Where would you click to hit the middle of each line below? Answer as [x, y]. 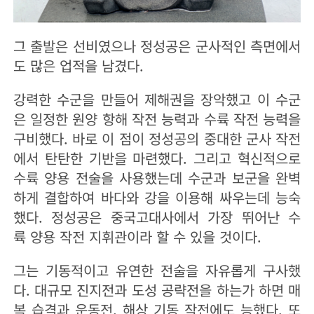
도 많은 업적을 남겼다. [78, 66]
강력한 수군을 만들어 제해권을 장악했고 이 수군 [157, 100]
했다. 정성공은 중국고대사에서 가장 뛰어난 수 [157, 217]
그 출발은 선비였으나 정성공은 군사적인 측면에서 [157, 46]
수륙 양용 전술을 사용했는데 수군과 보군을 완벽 [157, 178]
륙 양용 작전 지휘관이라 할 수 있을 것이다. [150, 237]
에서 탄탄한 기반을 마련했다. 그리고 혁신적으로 [157, 158]
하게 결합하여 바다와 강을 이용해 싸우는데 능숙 [157, 198]
